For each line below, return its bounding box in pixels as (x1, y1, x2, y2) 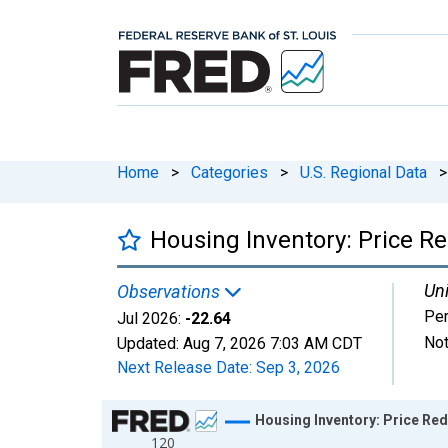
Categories (191, 162, 268, 182)
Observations (117, 280, 224, 302)
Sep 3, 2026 (256, 357, 340, 377)
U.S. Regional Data (300, 162, 427, 182)
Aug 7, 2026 (183, 333, 266, 353)
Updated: (117, 333, 183, 353)
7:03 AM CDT (270, 333, 362, 353)
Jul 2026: (117, 308, 181, 328)
